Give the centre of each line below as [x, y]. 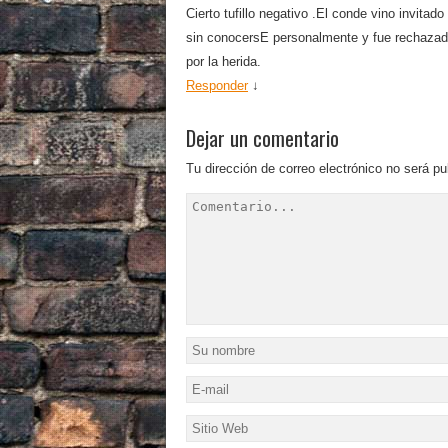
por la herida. [223, 61]
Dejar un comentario [262, 138]
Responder [217, 85]
